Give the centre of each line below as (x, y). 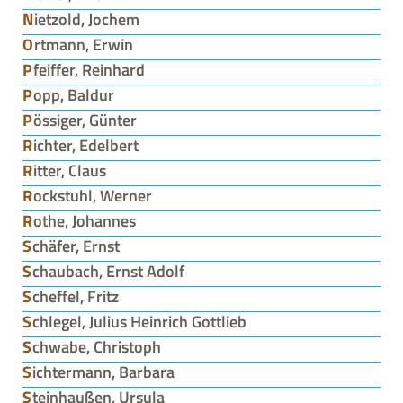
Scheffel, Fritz (75, 296)
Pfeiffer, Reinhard (89, 70)
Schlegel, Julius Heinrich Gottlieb (139, 322)
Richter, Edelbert (85, 145)
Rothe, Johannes (84, 221)
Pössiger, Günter (85, 120)
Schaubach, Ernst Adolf (108, 271)
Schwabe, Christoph (96, 347)
